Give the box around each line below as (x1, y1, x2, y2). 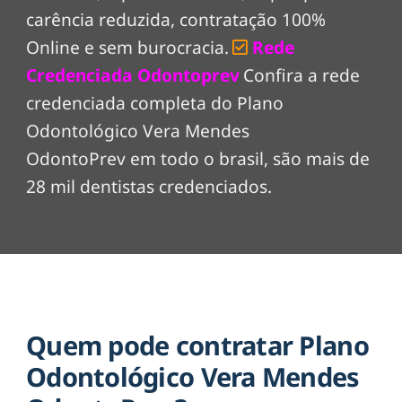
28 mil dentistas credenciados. (26, 174, 272, 198)
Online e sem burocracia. (26, 35, 229, 59)
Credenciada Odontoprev (26, 63, 240, 87)
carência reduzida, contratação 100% (26, 7, 326, 31)
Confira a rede (243, 63, 360, 87)
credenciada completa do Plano (26, 91, 284, 115)
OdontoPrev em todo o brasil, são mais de (26, 146, 370, 170)
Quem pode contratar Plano (26, 328, 369, 363)
